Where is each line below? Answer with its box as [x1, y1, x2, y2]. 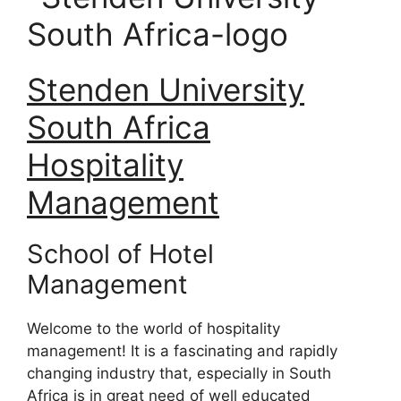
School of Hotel [27, 237, 214, 269]
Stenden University [27, 70, 304, 108]
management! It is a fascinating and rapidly [27, 341, 337, 360]
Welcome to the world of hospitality [27, 319, 280, 337]
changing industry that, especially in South [27, 363, 331, 382]
